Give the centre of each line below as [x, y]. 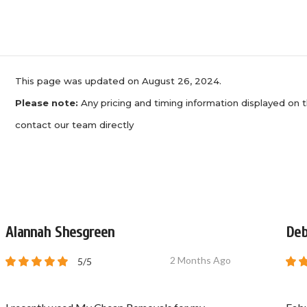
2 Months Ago [201, 260]
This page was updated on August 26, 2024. [118, 81]
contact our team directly [74, 125]
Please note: [47, 103]
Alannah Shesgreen [60, 232]
